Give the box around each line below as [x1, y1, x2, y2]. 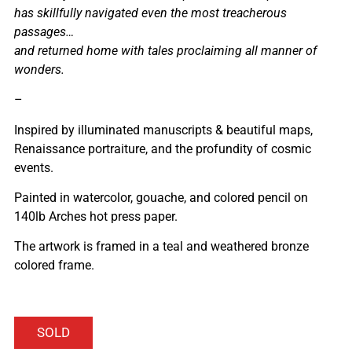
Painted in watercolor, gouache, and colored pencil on [14, 190, 308, 206]
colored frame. [14, 258, 94, 273]
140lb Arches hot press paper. [14, 209, 178, 225]
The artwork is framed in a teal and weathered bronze [14, 239, 309, 255]
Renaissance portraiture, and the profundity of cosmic [14, 141, 311, 156]
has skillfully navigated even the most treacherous [14, 5, 287, 20]
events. [14, 159, 53, 175]
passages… [14, 24, 74, 39]
